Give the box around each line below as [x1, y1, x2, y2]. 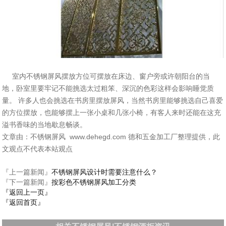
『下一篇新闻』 [2, 178, 52, 186]
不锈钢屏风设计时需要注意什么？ [51, 168, 158, 176]
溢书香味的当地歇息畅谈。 [2, 121, 87, 129]
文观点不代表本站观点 [2, 145, 73, 153]
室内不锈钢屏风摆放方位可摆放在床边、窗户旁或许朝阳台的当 [2, 72, 210, 80]
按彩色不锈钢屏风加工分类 [51, 178, 137, 186]
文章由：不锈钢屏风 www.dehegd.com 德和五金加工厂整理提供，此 [2, 133, 220, 141]
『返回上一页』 [2, 188, 52, 196]
